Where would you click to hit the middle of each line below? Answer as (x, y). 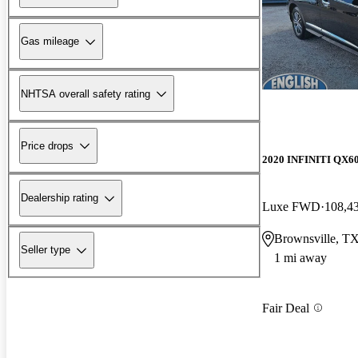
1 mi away (300, 258)
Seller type (46, 250)
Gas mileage (50, 42)
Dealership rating (60, 198)
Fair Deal (286, 308)
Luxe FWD (291, 207)
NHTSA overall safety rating (86, 93)
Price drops (47, 145)
